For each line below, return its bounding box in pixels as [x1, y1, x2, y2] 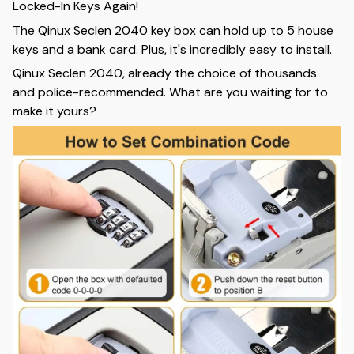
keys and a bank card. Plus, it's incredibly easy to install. [13, 40, 332, 58]
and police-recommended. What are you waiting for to [13, 84, 328, 101]
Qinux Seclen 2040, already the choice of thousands [13, 65, 317, 82]
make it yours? [13, 103, 96, 120]
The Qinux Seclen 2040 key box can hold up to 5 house [13, 21, 333, 39]
